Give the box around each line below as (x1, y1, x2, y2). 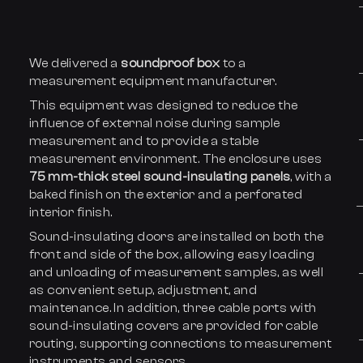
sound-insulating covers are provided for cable (28, 318, 318, 333)
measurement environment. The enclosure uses (28, 152, 322, 166)
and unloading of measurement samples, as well (28, 265, 324, 280)
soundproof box (121, 56, 220, 70)
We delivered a (28, 56, 122, 70)
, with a (290, 169, 332, 184)
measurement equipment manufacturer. (28, 74, 277, 88)
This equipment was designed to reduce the (28, 98, 298, 113)
